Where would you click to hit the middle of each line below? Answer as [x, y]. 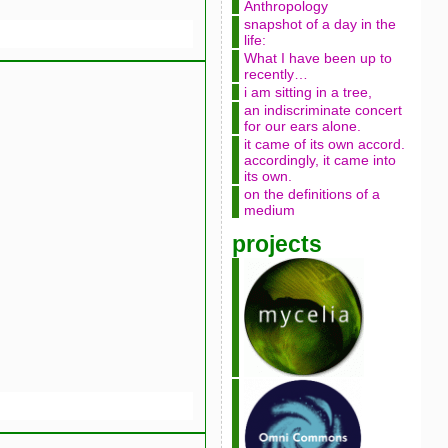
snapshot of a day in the [319, 24]
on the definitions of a [311, 194]
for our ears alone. [302, 126]
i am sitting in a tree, [307, 92]
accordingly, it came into [319, 160]
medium [269, 210]
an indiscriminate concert [322, 110]
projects [276, 244]
